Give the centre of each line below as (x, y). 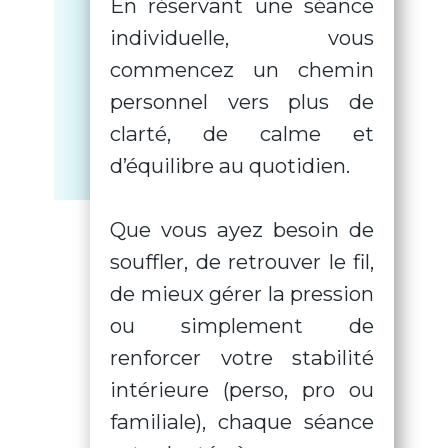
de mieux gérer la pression (242, 294)
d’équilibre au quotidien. (230, 166)
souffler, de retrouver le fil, (242, 262)
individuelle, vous (242, 38)
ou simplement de (242, 326)
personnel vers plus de (242, 102)
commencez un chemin (242, 70)
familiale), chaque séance (242, 422)
